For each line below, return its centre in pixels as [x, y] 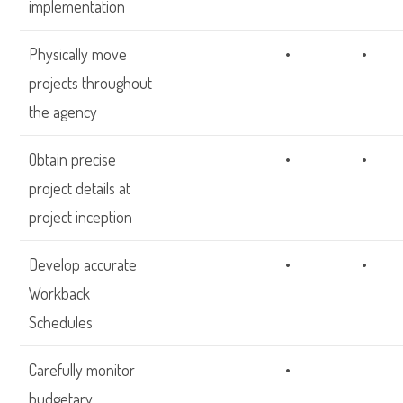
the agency [63, 112]
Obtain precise [73, 159]
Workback [60, 293]
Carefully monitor [82, 370]
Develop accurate [83, 264]
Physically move [78, 54]
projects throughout [91, 83]
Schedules [61, 322]
